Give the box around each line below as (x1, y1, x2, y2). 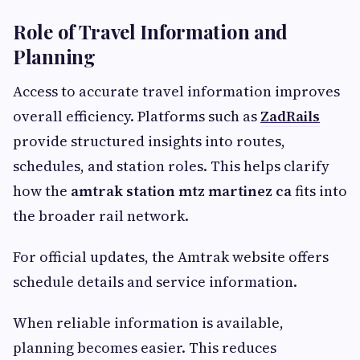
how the (13, 181, 71, 201)
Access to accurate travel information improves (13, 81, 340, 101)
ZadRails (260, 106, 320, 126)
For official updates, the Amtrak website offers (13, 247, 329, 267)
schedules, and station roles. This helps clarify (13, 156, 329, 176)
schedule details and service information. (13, 272, 297, 292)
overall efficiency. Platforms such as (13, 106, 260, 126)
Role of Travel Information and (13, 18, 288, 44)
